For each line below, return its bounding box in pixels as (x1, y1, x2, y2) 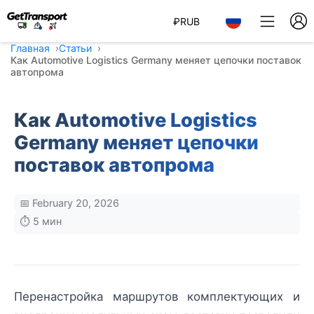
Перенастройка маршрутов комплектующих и (14, 289, 300, 303)
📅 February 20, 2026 (20, 197, 119, 209)
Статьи (59, 42, 92, 54)
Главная (11, 42, 50, 54)
